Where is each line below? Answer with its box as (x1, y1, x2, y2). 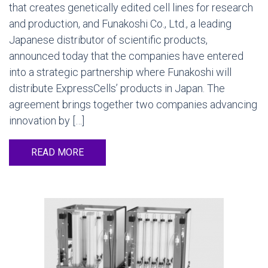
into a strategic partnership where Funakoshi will (9, 66, 232, 78)
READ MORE (31, 147, 84, 158)
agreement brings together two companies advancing (9, 98, 257, 111)
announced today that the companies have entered (9, 50, 243, 62)
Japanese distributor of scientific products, (9, 33, 208, 46)
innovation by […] (9, 114, 84, 127)
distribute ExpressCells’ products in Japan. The (9, 82, 225, 95)
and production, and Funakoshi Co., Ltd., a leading (9, 17, 232, 30)
